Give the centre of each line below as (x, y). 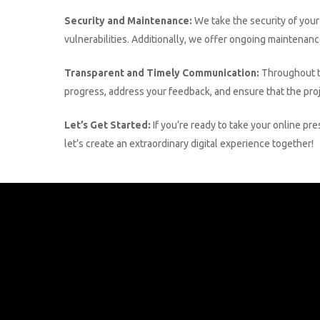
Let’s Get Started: (108, 125)
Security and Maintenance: (129, 21)
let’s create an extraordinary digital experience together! (189, 144)
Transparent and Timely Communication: (162, 73)
